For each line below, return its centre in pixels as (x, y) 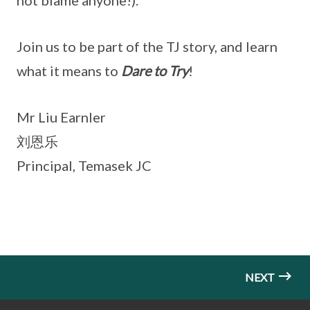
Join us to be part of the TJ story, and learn (147, 46)
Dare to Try (155, 71)
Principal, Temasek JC (84, 165)
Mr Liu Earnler (61, 117)
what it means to (69, 71)
